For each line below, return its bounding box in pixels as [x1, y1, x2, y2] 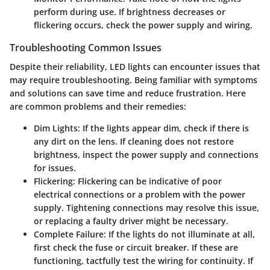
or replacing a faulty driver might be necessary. [34, 215, 228, 227]
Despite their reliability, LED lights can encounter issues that [10, 61, 260, 73]
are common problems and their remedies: [10, 101, 186, 113]
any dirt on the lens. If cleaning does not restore [34, 136, 234, 148]
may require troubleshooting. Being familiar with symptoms [10, 74, 257, 86]
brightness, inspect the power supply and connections [34, 149, 259, 161]
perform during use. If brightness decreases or [34, 6, 225, 17]
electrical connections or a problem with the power [34, 189, 245, 201]
